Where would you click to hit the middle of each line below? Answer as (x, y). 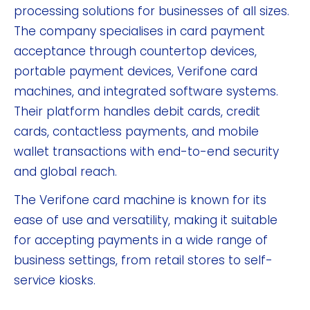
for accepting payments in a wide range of (141, 240)
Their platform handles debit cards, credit (137, 111)
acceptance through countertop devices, (135, 51)
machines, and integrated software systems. (146, 91)
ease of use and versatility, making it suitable (146, 220)
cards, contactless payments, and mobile (136, 131)
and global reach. (65, 171)
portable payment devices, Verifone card (136, 71)
